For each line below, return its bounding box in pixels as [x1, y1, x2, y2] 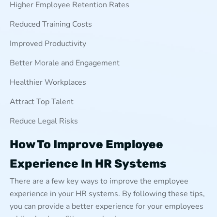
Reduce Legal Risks [10, 115, 78, 126]
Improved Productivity [10, 38, 86, 49]
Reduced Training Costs [10, 18, 92, 30]
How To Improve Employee [10, 137, 163, 151]
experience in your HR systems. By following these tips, [10, 188, 205, 199]
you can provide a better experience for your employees [10, 201, 203, 212]
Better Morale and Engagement [10, 57, 120, 68]
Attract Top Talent [10, 96, 74, 107]
